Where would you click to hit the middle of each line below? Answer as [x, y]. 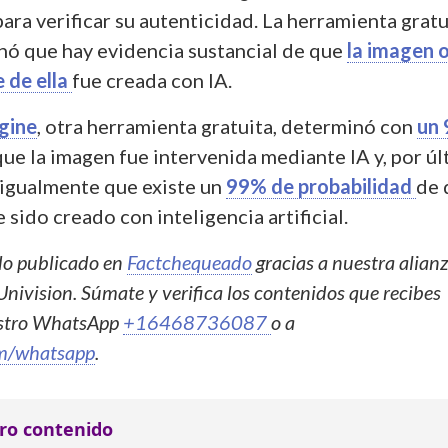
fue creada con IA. [152, 79]
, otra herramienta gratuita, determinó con [227, 125]
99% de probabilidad [321, 185]
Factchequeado [189, 261]
